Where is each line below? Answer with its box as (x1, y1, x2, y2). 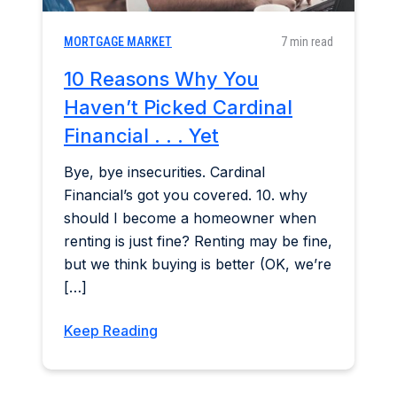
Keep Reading (64, 321, 158, 339)
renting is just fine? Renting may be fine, (64, 231, 332, 250)
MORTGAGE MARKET (64, 34, 172, 49)
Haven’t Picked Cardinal (64, 95, 292, 119)
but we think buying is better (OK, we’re (64, 254, 331, 273)
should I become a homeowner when (64, 208, 316, 227)
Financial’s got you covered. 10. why (64, 185, 307, 204)
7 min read (281, 34, 333, 49)
